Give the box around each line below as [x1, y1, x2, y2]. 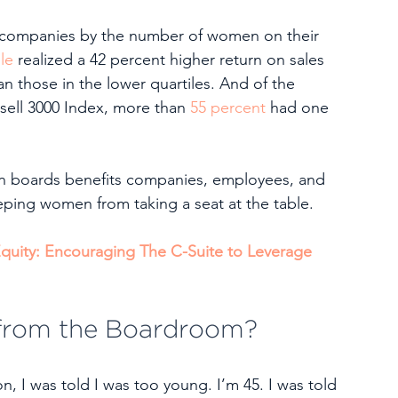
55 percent [190, 98, 266, 117]
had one [266, 98, 333, 117]
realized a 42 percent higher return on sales [13, 50, 329, 69]
